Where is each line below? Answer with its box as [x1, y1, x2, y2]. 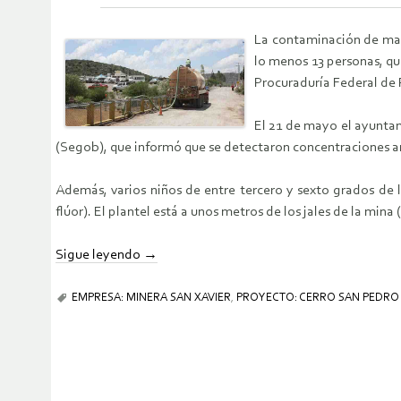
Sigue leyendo [55, 247, 143, 262]
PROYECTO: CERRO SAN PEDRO [236, 291, 399, 303]
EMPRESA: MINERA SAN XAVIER [72, 291, 231, 303]
